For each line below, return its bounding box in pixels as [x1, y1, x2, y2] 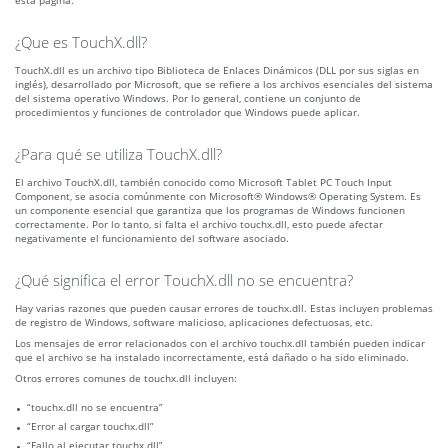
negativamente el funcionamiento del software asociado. [15, 231, 289, 246]
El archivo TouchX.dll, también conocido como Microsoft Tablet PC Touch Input [15, 175, 392, 190]
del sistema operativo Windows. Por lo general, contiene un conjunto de [15, 91, 361, 106]
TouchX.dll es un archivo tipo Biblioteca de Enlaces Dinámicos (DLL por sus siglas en [15, 63, 419, 78]
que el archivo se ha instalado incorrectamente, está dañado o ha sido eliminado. [15, 350, 409, 365]
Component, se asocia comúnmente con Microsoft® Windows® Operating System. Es [15, 189, 421, 204]
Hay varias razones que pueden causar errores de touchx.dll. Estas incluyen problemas [15, 301, 433, 316]
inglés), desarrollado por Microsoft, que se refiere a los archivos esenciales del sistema [15, 77, 433, 92]
